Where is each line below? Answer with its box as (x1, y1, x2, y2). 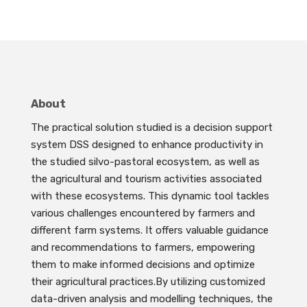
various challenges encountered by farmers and (30, 207, 255, 220)
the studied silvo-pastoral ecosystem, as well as (30, 156, 260, 169)
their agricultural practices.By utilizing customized (30, 275, 265, 288)
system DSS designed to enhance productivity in (30, 138, 263, 151)
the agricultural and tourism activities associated (30, 173, 262, 186)
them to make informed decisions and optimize (30, 258, 255, 271)
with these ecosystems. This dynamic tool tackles (30, 190, 269, 203)
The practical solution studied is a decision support (30, 121, 273, 134)
